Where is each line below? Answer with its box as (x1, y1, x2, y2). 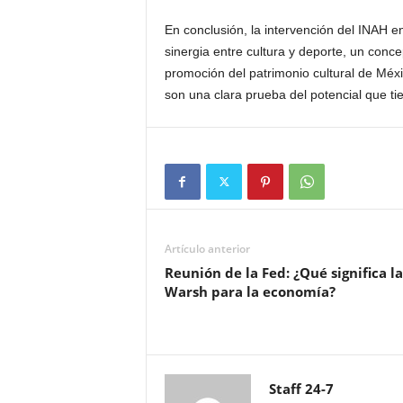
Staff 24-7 (268, 380, 334, 398)
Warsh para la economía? (164, 282, 336, 300)
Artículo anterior (164, 241, 250, 256)
